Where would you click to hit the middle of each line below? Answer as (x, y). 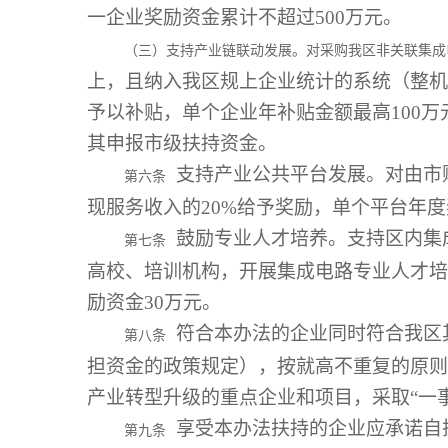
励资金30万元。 (154, 302)
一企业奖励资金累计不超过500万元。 (244, 17)
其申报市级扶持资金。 (182, 143)
